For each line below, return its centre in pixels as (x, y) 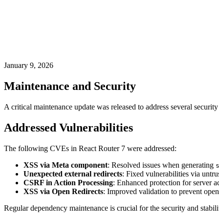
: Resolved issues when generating (162, 165)
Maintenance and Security (70, 86)
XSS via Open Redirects (63, 191)
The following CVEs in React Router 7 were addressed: (90, 148)
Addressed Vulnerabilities (68, 127)
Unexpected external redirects (73, 174)
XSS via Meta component (66, 165)
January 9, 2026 (29, 65)
